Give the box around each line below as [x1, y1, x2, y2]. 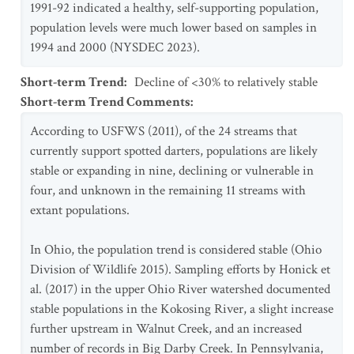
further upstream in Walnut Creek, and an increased [30, 320, 302, 337]
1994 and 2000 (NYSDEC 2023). [30, 39, 200, 56]
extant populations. [30, 201, 130, 219]
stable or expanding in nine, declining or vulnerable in [30, 162, 314, 179]
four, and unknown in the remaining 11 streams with [30, 182, 306, 199]
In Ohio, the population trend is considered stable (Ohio [30, 241, 322, 258]
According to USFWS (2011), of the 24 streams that [30, 122, 297, 140]
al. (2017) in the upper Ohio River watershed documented [30, 281, 330, 298]
